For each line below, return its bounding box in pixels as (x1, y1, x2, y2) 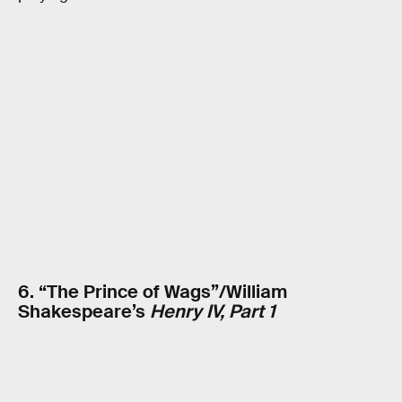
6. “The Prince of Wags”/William (18, 280, 287, 304)
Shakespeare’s (18, 300, 150, 324)
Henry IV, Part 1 (150, 300, 275, 324)
